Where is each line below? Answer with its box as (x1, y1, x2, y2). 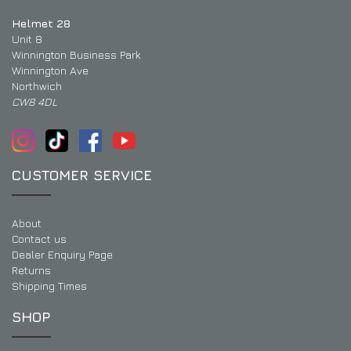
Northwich (12, 79, 62, 93)
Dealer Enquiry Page (12, 248, 113, 262)
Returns (12, 263, 51, 277)
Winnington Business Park (12, 48, 141, 62)
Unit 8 (12, 32, 42, 46)
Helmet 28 (12, 16, 71, 31)
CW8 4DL (12, 95, 57, 109)
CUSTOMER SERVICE (12, 167, 152, 184)
